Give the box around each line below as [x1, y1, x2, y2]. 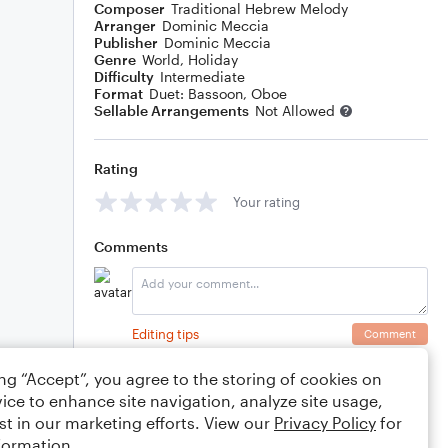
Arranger [94, 17, 156, 34]
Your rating [233, 193, 300, 210]
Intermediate [160, 68, 245, 85]
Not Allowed [255, 102, 335, 119]
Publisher [94, 34, 158, 51]
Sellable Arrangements [94, 102, 249, 119]
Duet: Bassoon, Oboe [149, 85, 287, 102]
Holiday [188, 51, 238, 68]
